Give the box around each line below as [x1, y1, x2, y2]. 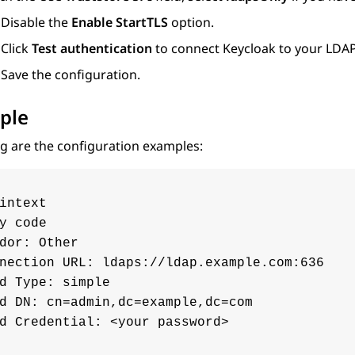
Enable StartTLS [71, 13, 168, 32]
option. [168, 13, 214, 32]
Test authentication [32, 40, 152, 58]
